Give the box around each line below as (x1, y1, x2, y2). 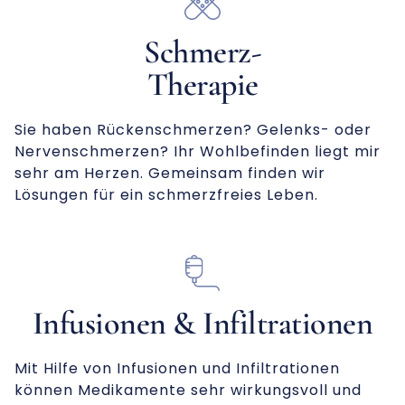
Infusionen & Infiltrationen (32, 304, 373, 344)
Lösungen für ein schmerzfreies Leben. (14, 184, 318, 205)
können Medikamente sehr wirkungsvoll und (14, 380, 362, 401)
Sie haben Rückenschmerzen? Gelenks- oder (14, 118, 372, 140)
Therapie (146, 64, 259, 104)
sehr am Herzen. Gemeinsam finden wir (14, 162, 325, 184)
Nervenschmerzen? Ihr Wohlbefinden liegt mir (14, 140, 381, 162)
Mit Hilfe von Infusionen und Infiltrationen (14, 358, 340, 380)
